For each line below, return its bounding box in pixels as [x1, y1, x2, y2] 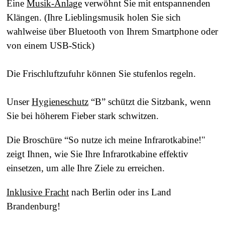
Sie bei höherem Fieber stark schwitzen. [7, 110, 159, 121]
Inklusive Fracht [7, 186, 69, 197]
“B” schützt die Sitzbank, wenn [88, 96, 211, 107]
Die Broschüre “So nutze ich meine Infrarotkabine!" [7, 134, 205, 145]
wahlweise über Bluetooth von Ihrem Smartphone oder [7, 26, 218, 37]
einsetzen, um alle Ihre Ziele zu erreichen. [7, 162, 165, 173]
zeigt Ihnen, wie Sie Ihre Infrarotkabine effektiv [7, 148, 188, 159]
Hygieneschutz [32, 96, 88, 107]
